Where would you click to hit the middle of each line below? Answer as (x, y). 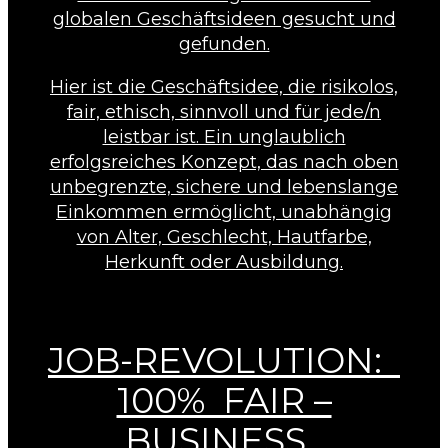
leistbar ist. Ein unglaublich (224, 136)
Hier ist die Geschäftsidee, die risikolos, (224, 86)
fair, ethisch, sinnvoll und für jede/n (224, 111)
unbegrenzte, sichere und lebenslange (224, 186)
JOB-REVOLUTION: (224, 361)
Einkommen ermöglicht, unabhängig (224, 211)
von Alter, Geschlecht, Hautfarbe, (224, 236)
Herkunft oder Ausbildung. (224, 261)
